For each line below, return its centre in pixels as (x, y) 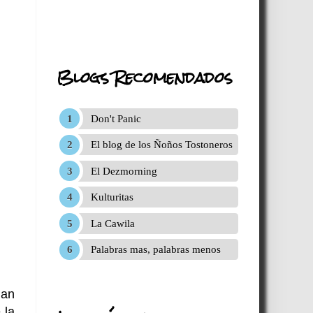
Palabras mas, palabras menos (155, 250)
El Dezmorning (124, 171)
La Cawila (112, 223)
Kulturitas (112, 197)
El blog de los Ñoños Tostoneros (161, 145)
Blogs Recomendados (144, 77)
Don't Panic (116, 118)
